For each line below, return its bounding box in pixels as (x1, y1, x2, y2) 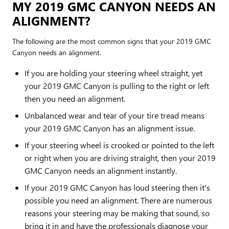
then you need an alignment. (25, 93, 125, 104)
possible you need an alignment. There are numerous (25, 194, 212, 205)
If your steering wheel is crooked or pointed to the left (25, 139, 214, 150)
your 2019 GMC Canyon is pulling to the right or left (25, 80, 209, 91)
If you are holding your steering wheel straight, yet (25, 67, 202, 78)
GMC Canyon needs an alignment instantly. (25, 165, 177, 176)
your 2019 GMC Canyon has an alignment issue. (25, 122, 195, 133)
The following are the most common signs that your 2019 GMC (12, 36, 211, 46)
